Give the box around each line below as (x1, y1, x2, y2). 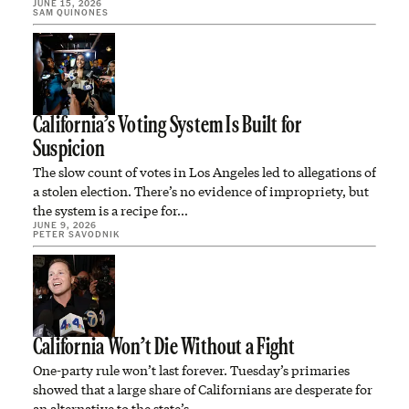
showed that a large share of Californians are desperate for (33, 381, 372, 398)
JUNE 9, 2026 (33, 219, 97, 230)
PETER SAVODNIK (33, 228, 120, 239)
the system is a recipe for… (33, 202, 188, 219)
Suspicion (33, 139, 106, 162)
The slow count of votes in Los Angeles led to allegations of (33, 163, 376, 181)
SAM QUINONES (33, 6, 109, 17)
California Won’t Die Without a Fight (33, 337, 296, 360)
